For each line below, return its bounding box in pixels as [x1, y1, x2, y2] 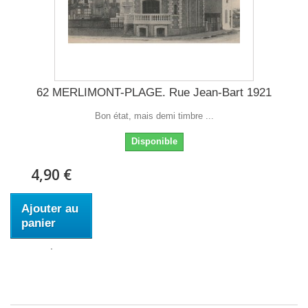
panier [21, 217, 56, 230]
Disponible [131, 136, 177, 146]
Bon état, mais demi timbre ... [94, 111, 214, 121]
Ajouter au [21, 202, 78, 215]
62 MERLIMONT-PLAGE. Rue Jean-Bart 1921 [36, 86, 272, 99]
